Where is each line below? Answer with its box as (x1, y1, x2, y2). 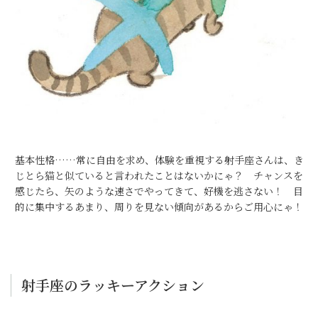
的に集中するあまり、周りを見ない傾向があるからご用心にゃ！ (15, 199, 303, 214)
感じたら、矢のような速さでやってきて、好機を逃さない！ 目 (15, 184, 303, 198)
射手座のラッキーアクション (21, 275, 204, 295)
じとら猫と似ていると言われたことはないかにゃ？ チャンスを (15, 168, 303, 182)
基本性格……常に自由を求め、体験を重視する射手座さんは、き (14, 153, 304, 167)
